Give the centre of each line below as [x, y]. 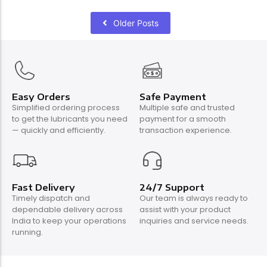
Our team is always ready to [194, 198]
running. [27, 232]
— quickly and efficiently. [59, 131]
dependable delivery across [67, 210]
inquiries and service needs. [194, 221]
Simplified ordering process [66, 108]
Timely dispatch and [51, 198]
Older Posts [136, 23]
